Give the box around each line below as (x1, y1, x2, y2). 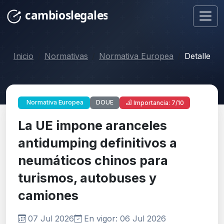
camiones (18, 187, 78, 203)
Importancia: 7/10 (133, 98, 184, 106)
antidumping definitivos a (18, 135, 177, 150)
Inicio (13, 51, 33, 61)
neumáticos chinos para (18, 152, 168, 168)
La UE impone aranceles (18, 117, 167, 133)
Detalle (184, 51, 210, 61)
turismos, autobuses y (18, 170, 156, 185)
